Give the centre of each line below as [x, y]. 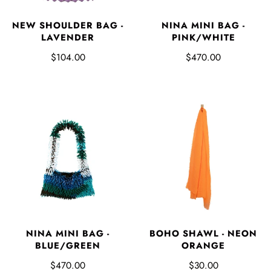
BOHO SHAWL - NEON [203, 233]
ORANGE [203, 245]
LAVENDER [68, 37]
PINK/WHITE [203, 37]
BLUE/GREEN [68, 245]
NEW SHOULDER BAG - [68, 25]
